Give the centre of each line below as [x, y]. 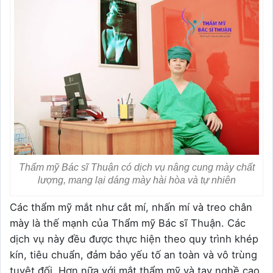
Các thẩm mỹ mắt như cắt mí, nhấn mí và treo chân [131, 207]
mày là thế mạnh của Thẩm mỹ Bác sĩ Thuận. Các [128, 223]
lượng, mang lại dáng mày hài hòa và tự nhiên [136, 180]
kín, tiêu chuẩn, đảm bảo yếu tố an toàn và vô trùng [133, 255]
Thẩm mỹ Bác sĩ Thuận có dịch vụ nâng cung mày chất [136, 168]
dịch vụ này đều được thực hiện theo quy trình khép [134, 239]
